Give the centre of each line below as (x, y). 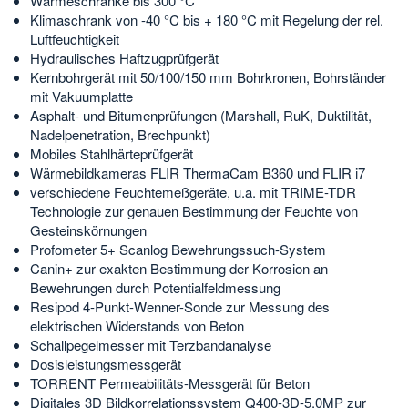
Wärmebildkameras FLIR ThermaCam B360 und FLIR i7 (198, 172)
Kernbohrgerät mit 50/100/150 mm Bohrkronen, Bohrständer (208, 76)
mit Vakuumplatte (82, 96)
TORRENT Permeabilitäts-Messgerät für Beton (170, 382)
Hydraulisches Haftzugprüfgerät (124, 57)
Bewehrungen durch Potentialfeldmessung (155, 287)
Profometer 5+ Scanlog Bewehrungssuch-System (178, 249)
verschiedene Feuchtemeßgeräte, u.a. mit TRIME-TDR (193, 191)
